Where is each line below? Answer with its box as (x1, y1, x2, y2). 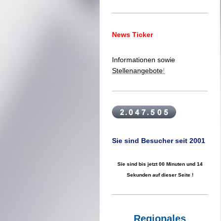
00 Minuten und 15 (158, 161, 203, 167)
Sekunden (126, 172, 151, 178)
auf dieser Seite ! (150, 172, 193, 178)
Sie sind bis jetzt (117, 161, 159, 167)
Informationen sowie (112, 56, 175, 64)
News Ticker (112, 31, 153, 39)
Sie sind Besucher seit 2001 (112, 136, 205, 145)
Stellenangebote (112, 67, 163, 75)
